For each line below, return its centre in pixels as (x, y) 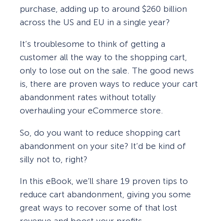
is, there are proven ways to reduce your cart (109, 84)
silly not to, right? (54, 159)
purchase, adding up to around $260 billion (103, 9)
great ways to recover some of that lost (98, 207)
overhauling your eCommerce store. (91, 111)
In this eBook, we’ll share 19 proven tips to (104, 181)
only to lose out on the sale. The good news (107, 71)
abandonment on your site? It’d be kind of (103, 146)
